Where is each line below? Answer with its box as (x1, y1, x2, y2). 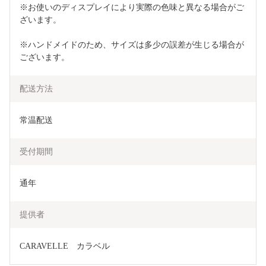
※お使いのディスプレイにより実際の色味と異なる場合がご (20, 3, 244, 12)
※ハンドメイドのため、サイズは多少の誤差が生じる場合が (20, 40, 244, 50)
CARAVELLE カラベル (20, 242, 110, 251)
